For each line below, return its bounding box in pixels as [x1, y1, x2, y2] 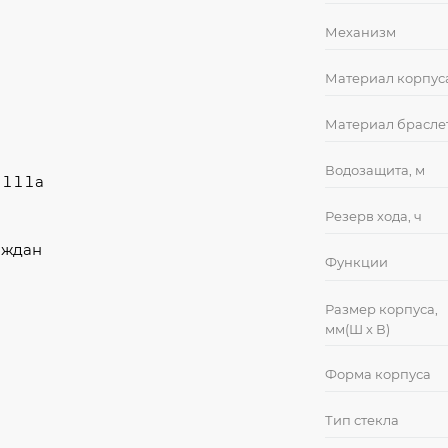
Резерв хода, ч [325, 207, 423, 224]
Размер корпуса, [325, 300, 439, 317]
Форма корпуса [325, 365, 432, 382]
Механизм [325, 23, 397, 40]
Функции [325, 253, 389, 270]
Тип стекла [325, 411, 400, 428]
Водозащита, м [325, 161, 426, 178]
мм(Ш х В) [325, 320, 391, 337]
